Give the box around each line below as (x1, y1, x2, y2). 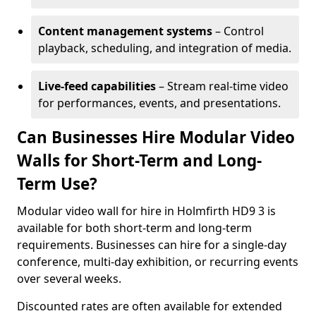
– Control (212, 23, 264, 39)
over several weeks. (17, 271, 121, 286)
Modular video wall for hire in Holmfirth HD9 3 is (17, 203, 276, 219)
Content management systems (38, 23, 212, 39)
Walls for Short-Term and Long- (17, 150, 262, 171)
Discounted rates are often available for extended (17, 298, 282, 314)
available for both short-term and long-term (17, 220, 252, 236)
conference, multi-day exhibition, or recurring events (17, 254, 298, 269)
